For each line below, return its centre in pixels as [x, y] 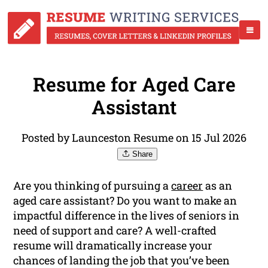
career [187, 186]
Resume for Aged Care [134, 84]
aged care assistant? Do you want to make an [125, 201]
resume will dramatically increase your [113, 246]
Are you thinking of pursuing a [92, 186]
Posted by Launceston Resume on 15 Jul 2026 [134, 138]
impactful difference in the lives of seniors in [127, 216]
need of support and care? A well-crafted [115, 231]
